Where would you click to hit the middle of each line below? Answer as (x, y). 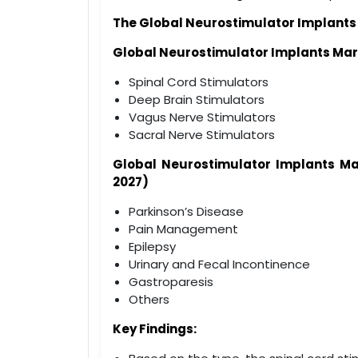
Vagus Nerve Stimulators (202, 117)
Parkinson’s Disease (186, 211)
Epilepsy (152, 246)
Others (149, 299)
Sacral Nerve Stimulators (201, 134)
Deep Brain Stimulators (196, 99)
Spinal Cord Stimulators (198, 82)
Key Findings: (154, 328)
